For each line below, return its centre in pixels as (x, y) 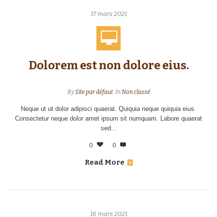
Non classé (136, 92)
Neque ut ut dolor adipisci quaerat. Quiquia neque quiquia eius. (108, 109)
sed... (108, 128)
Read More (104, 162)
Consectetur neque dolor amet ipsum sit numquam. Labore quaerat (108, 118)
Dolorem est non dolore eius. (108, 65)
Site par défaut (94, 92)
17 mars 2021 (108, 14)
